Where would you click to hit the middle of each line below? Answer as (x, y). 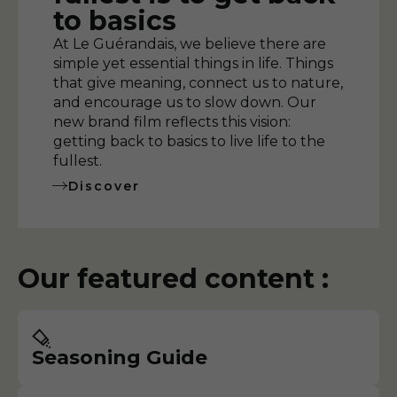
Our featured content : (173, 279)
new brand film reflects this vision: (172, 122)
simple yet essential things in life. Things (193, 64)
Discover (104, 187)
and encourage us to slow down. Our (185, 103)
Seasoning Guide (120, 358)
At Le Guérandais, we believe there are (190, 44)
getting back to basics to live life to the (189, 142)
